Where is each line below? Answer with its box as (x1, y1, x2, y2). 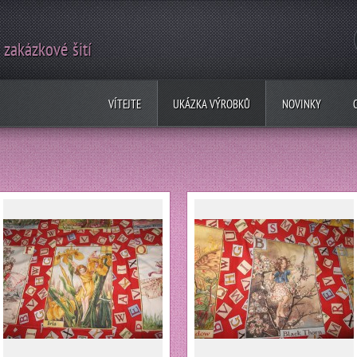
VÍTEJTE (108, 96, 141, 112)
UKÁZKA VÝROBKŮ (173, 96, 250, 112)
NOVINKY (282, 96, 321, 112)
